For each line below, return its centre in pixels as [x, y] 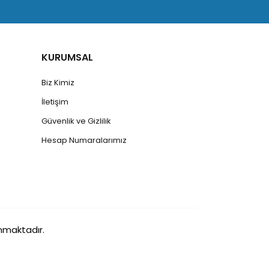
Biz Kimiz [58, 82]
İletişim [55, 101]
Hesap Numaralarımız [84, 140]
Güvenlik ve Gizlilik [76, 121]
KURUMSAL [67, 57]
